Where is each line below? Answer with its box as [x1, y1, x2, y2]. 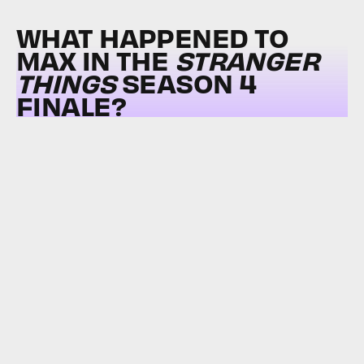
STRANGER [174, 43, 320, 77]
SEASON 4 [115, 66, 257, 100]
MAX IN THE [16, 43, 175, 77]
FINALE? [16, 89, 126, 123]
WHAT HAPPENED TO [16, 20, 289, 54]
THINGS [16, 66, 116, 100]
